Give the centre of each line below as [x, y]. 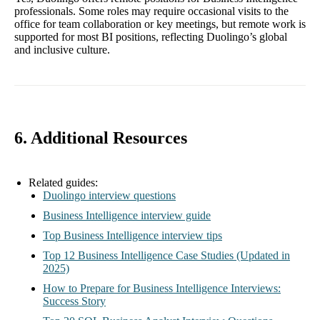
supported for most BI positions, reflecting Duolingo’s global [151, 37]
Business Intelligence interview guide [127, 216]
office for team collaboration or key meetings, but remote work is [160, 24]
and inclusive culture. [62, 50]
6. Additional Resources [101, 138]
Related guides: [63, 183]
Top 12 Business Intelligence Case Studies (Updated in [166, 256]
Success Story [74, 301]
